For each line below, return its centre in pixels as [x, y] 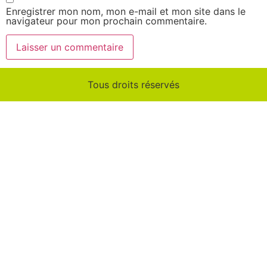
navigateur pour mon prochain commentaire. [106, 21]
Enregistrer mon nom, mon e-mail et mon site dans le [126, 12]
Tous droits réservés [133, 85]
